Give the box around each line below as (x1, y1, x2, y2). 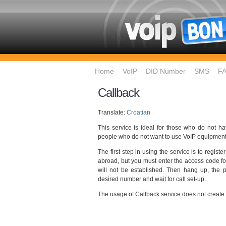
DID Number (146, 67, 186, 75)
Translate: (98, 109, 127, 116)
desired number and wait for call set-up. (98, 176, 206, 183)
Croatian (127, 109, 150, 116)
